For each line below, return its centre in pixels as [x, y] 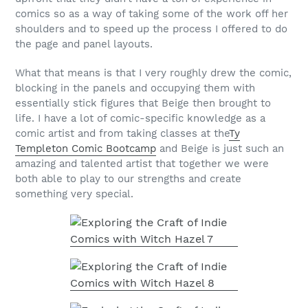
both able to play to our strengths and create [128, 178]
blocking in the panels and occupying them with [135, 88]
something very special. [74, 194]
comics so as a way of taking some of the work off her [152, 14]
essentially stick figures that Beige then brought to [143, 103]
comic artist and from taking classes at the [122, 133]
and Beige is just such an [220, 148]
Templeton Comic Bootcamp [86, 148]
